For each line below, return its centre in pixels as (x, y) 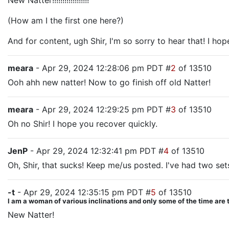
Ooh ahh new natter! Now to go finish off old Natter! (109, 82)
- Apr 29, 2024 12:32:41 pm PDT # (96, 151)
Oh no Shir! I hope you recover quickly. (83, 124)
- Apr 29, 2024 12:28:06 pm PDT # (102, 68)
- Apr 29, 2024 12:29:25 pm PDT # (102, 109)
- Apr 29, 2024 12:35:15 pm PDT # (83, 192)
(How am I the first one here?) (66, 20)
